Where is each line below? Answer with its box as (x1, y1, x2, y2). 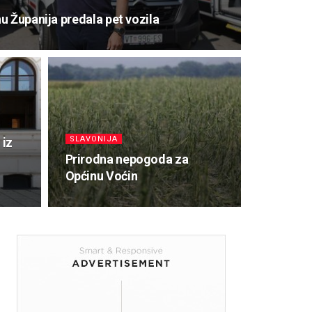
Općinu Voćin (65, 169, 138, 183)
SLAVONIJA (69, 134, 118, 143)
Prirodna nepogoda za (65, 152, 189, 166)
